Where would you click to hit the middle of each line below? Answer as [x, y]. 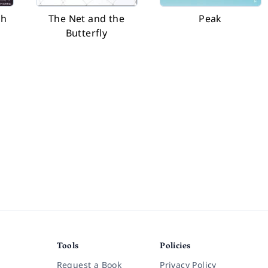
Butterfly [86, 33]
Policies [175, 246]
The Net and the [86, 19]
